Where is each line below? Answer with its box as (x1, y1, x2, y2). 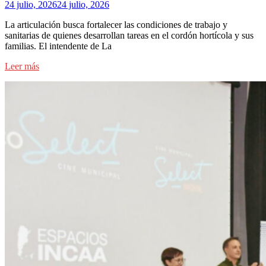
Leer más (5, 61, 39, 72)
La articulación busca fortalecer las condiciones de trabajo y (5, 20, 227, 30)
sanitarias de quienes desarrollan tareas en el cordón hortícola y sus (5, 30, 254, 41)
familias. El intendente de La (5, 41, 112, 52)
